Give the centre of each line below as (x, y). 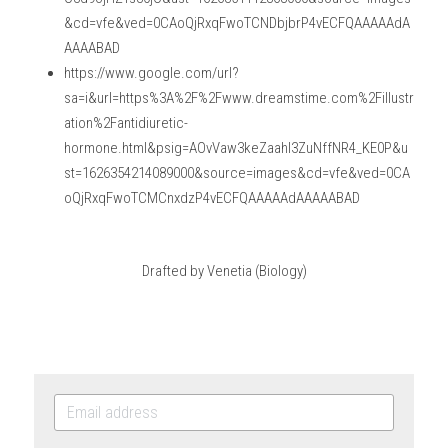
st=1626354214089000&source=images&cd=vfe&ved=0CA (236, 172)
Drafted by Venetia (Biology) (224, 270)
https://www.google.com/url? (151, 72)
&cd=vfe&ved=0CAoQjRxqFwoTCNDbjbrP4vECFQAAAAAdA (236, 22)
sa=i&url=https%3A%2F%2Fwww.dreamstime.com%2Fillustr (238, 97)
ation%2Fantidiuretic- (125, 122)
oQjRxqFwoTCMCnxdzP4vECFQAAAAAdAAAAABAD (211, 197)
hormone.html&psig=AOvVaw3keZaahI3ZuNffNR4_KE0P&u (235, 147)
